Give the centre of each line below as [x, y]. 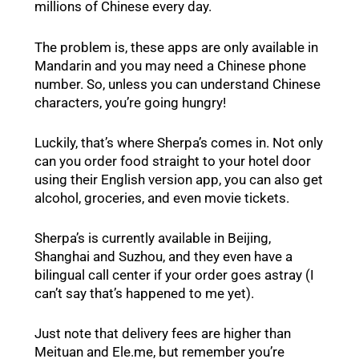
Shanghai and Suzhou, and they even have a [163, 256]
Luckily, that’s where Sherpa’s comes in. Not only [178, 142]
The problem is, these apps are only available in [176, 47]
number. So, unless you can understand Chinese [177, 84]
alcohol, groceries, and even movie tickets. [161, 198]
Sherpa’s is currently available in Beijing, [152, 238]
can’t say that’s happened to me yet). [144, 293]
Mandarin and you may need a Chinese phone [170, 65]
